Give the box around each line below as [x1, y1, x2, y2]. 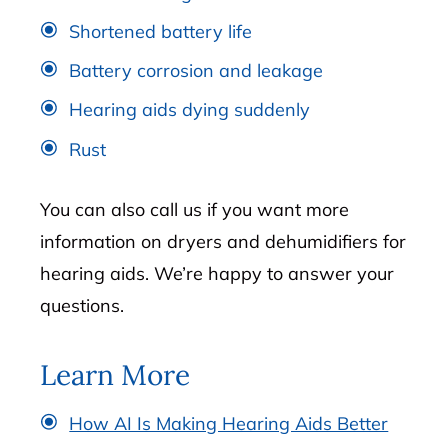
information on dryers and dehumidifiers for [40, 230, 407, 254]
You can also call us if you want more [40, 198, 350, 222]
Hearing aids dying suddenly [69, 98, 311, 122]
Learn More [40, 357, 191, 394]
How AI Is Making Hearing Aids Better [69, 412, 389, 436]
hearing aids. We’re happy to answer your [40, 262, 395, 286]
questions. [40, 294, 125, 318]
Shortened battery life [69, 20, 253, 44]
